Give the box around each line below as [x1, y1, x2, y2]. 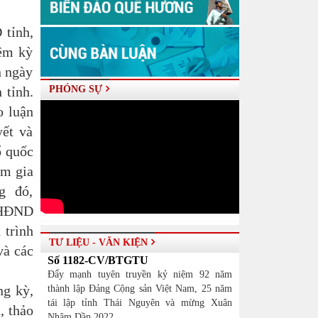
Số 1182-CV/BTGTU [47, 254, 148, 266]
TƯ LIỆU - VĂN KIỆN [48, 237, 148, 248]
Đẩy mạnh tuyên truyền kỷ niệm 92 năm [47, 269, 232, 280]
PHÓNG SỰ [48, 84, 102, 94]
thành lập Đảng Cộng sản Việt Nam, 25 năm [47, 283, 232, 294]
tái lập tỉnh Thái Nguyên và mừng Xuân [47, 297, 232, 308]
